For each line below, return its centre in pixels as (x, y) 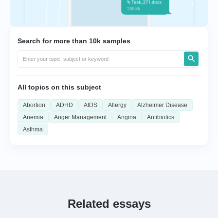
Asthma (33, 129)
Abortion (34, 105)
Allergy (117, 105)
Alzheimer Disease (162, 105)
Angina (127, 117)
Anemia (33, 117)
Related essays (109, 203)
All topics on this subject (59, 87)
